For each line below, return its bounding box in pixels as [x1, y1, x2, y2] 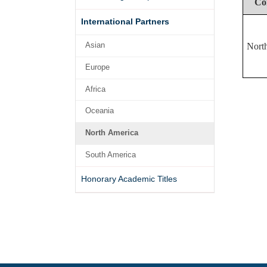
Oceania [85, 106, 114, 116]
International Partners [81, 17, 170, 27]
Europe [85, 62, 110, 72]
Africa [85, 84, 105, 94]
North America [85, 128, 138, 138]
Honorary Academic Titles [81, 173, 178, 184]
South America [85, 150, 136, 159]
